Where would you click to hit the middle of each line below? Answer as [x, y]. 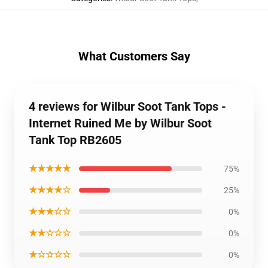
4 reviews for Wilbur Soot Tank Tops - [127, 106]
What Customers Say [134, 56]
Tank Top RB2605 [75, 140]
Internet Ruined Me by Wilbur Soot [120, 123]
